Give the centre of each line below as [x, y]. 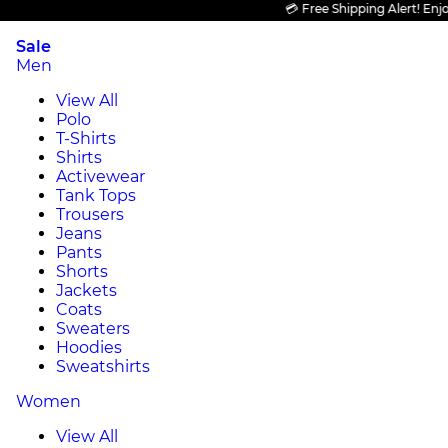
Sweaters [93, 328]
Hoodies [89, 347]
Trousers [90, 214]
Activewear [100, 176]
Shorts [82, 271]
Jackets [86, 290]
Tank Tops [96, 195]
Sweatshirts [103, 366]
